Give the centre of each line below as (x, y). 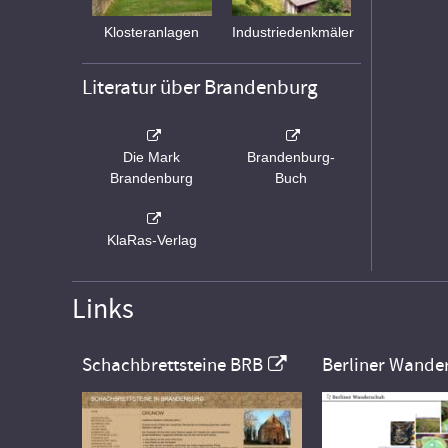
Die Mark (152, 157)
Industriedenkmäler (292, 32)
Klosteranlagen (152, 32)
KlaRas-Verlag (151, 240)
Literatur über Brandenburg (200, 88)
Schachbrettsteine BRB (172, 365)
